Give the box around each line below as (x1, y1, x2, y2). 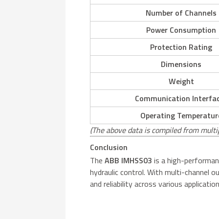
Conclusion (90, 141, 128, 153)
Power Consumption (146, 23, 217, 36)
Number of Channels (146, 6, 217, 19)
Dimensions (161, 58, 202, 70)
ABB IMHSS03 (105, 154, 153, 166)
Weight (168, 75, 194, 87)
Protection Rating (150, 41, 213, 53)
